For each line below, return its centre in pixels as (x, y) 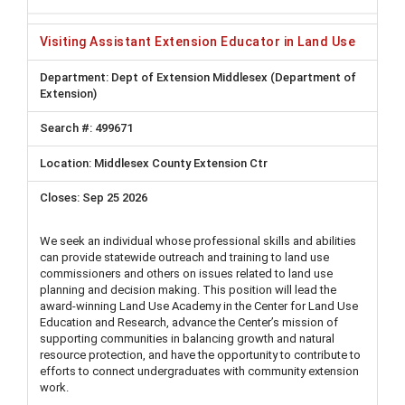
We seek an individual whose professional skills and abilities (198, 241)
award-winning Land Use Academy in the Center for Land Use (199, 306)
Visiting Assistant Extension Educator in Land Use (198, 42)
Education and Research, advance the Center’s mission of (189, 322)
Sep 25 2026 (115, 198)
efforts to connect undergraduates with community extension (199, 371)
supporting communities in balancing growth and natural (187, 339)
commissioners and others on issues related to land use (186, 273)
